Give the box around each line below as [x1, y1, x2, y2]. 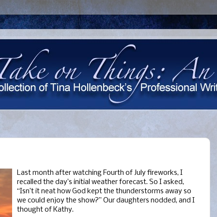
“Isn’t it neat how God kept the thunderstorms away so [17, 187, 191, 196]
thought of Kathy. [17, 206, 74, 214]
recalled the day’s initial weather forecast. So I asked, [17, 178, 184, 186]
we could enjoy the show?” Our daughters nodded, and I [17, 197, 195, 205]
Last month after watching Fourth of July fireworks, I [17, 169, 183, 177]
